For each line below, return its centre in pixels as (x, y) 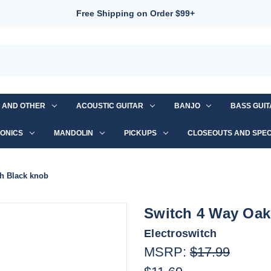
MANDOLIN (74, 133)
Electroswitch (181, 233)
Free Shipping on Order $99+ (135, 13)
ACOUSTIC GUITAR (109, 106)
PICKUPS (140, 133)
